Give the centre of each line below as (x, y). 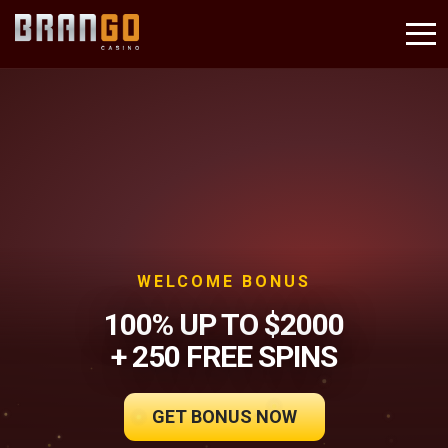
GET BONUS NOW (224, 417)
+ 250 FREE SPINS (224, 357)
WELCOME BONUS (224, 282)
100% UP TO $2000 (224, 325)
